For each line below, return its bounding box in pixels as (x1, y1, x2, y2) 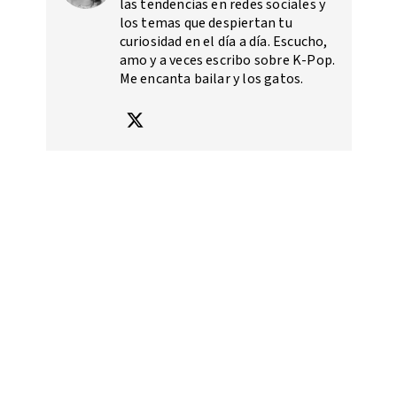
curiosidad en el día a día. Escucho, (119, 31, 328, 51)
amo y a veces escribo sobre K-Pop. (119, 50, 336, 70)
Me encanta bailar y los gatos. (119, 68, 304, 89)
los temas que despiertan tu (119, 12, 292, 33)
